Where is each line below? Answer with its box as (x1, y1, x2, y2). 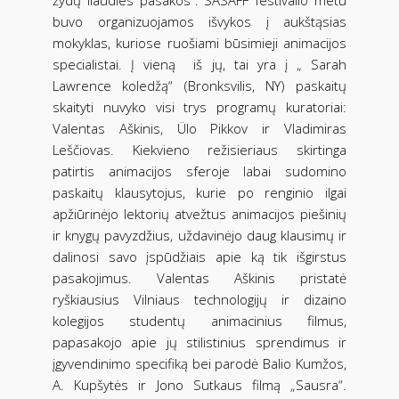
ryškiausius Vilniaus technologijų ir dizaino (53, 289, 346, 308)
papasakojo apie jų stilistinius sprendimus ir (53, 332, 346, 351)
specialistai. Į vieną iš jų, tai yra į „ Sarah (53, 54, 346, 73)
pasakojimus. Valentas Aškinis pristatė (53, 268, 346, 287)
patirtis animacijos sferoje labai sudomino (53, 161, 346, 180)
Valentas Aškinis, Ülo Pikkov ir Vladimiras (53, 118, 346, 137)
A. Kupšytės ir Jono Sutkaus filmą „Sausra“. (53, 375, 346, 394)
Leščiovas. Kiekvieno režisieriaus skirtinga (53, 140, 346, 159)
